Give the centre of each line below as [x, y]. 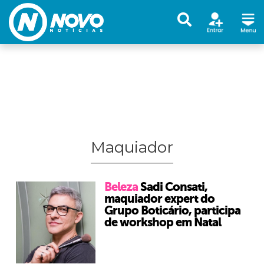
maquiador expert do [159, 199]
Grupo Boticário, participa [172, 211]
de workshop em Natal [163, 222]
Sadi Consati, [174, 187]
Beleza [122, 187]
